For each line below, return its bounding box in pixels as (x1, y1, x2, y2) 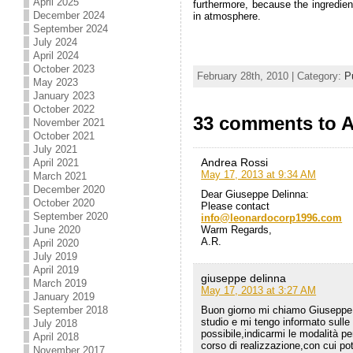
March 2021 (33, 170, 87, 182)
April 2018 (33, 331, 80, 343)
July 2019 (33, 251, 78, 262)
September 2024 (33, 23, 109, 35)
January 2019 (33, 291, 95, 303)
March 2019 (33, 277, 87, 289)
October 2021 (33, 130, 95, 142)
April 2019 (33, 264, 80, 276)
